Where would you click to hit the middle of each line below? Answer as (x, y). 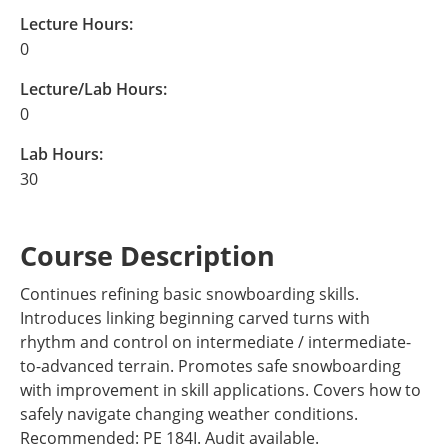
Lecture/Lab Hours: (93, 89)
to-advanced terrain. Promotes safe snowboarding (210, 366)
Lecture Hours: (76, 24)
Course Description (147, 255)
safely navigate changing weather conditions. (189, 414)
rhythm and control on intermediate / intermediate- (215, 342)
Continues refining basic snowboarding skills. (189, 294)
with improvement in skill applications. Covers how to (220, 390)
